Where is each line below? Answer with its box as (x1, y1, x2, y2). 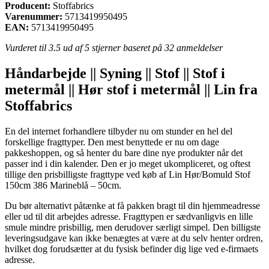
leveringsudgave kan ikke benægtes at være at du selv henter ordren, (5, 232, 263, 243)
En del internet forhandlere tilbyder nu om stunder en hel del (5, 125, 232, 136)
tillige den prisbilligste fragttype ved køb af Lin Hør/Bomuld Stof (5, 169, 250, 180)
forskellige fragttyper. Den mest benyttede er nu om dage (5, 136, 219, 147)
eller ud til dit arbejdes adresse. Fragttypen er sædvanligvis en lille (5, 211, 253, 222)
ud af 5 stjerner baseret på (61, 42, 165, 53)
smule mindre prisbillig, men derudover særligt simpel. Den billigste (5, 222, 261, 232)
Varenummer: (5, 11, 62, 22)
